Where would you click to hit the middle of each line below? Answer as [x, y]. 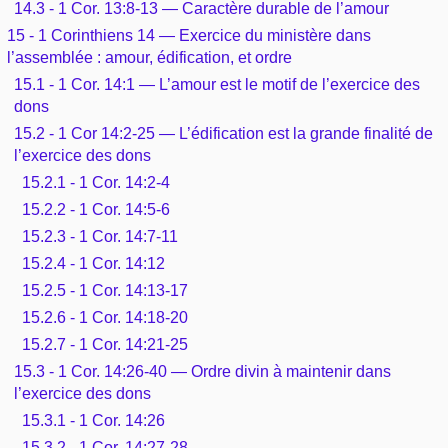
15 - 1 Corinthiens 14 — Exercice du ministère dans [189, 35]
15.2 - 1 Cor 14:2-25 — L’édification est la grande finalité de [224, 133]
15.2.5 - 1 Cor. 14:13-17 [104, 290]
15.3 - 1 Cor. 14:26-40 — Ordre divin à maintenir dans [203, 371]
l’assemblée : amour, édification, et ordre [149, 57]
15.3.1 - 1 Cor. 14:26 [93, 420]
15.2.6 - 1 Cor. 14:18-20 [104, 317]
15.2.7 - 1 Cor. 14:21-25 [104, 344]
